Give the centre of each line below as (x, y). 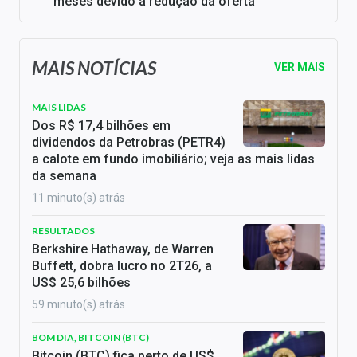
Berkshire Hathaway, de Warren (123, 249)
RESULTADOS (63, 231)
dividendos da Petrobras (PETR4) (129, 143)
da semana (64, 176)
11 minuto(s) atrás (78, 198)
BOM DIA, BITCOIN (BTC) (90, 338)
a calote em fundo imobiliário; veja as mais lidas (173, 159)
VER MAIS (300, 67)
